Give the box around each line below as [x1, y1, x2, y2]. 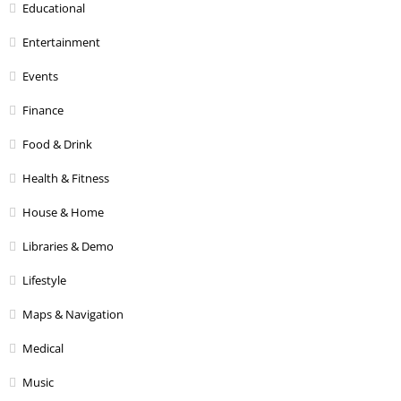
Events [22, 67, 58, 84]
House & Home [22, 203, 104, 220]
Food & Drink [22, 135, 92, 152]
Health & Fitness [22, 169, 109, 186]
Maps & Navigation [22, 305, 124, 322]
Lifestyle [22, 271, 66, 288]
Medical [22, 339, 64, 356]
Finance [22, 101, 64, 118]
